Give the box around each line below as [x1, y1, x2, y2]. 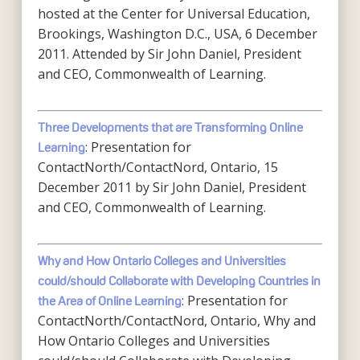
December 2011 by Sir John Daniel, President [37, 178, 306, 196]
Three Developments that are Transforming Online [37, 121, 303, 134]
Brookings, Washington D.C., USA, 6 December [37, 25, 317, 43]
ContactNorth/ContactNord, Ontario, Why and [37, 312, 316, 329]
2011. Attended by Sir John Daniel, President [37, 45, 301, 63]
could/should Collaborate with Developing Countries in [37, 274, 321, 288]
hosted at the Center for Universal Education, [37, 5, 310, 22]
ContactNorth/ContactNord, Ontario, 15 [37, 158, 278, 176]
